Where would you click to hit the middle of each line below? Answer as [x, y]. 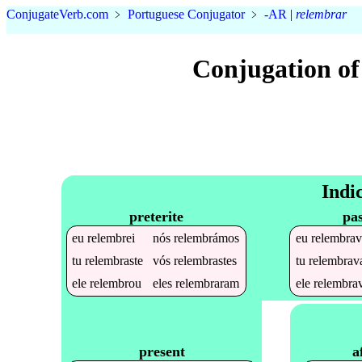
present [162, 351]
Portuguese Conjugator [186, 14]
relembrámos [207, 238]
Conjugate [33, 14]
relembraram [208, 283]
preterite [156, 216]
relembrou [116, 283]
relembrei [112, 238]
